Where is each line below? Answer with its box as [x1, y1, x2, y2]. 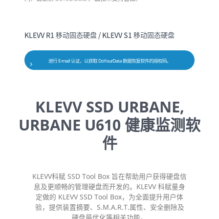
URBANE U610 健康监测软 [19, 114, 200, 135]
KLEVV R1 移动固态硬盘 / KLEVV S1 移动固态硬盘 [24, 30, 175, 40]
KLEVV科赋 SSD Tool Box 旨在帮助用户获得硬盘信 [32, 172, 187, 181]
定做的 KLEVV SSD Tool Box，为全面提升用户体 [36, 192, 183, 202]
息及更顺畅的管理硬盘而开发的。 [34, 182, 136, 192]
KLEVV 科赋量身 [136, 182, 185, 192]
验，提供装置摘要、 [35, 202, 97, 212]
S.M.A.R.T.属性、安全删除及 [96, 202, 184, 212]
